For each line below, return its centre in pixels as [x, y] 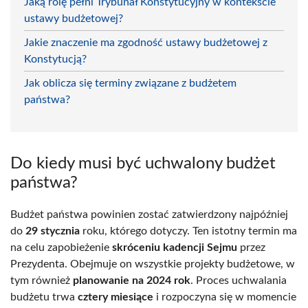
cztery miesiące [115, 297]
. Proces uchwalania [239, 280]
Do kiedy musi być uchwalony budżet [143, 163]
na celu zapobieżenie [61, 247]
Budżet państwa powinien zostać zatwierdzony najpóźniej [149, 214]
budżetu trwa [44, 297]
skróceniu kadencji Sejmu [175, 247]
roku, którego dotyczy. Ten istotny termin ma [188, 231]
